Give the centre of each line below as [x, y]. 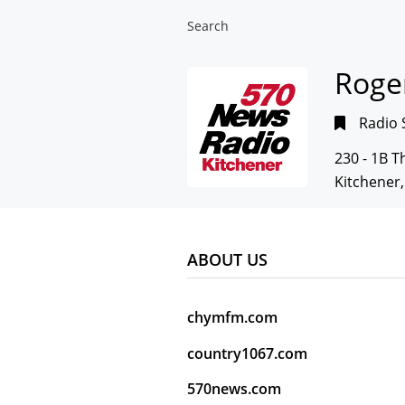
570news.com [234, 389]
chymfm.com [232, 318]
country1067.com [247, 353]
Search [208, 26]
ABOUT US [227, 260]
